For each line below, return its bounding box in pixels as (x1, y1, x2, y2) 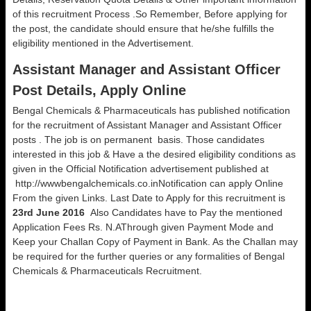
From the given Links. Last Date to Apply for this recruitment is (12, 192, 285, 203)
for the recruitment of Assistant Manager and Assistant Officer (12, 119, 282, 131)
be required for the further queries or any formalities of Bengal (12, 251, 285, 262)
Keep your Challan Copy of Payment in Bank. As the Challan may (12, 236, 298, 247)
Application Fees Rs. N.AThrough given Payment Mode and (12, 221, 274, 233)
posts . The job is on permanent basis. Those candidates (12, 134, 264, 145)
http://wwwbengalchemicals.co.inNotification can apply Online (12, 178, 283, 189)
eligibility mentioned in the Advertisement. (12, 37, 194, 49)
